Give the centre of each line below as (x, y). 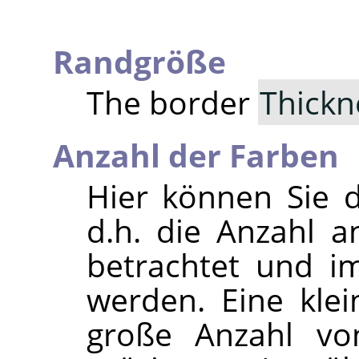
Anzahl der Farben (196, 155)
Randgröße (139, 61)
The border (172, 102)
